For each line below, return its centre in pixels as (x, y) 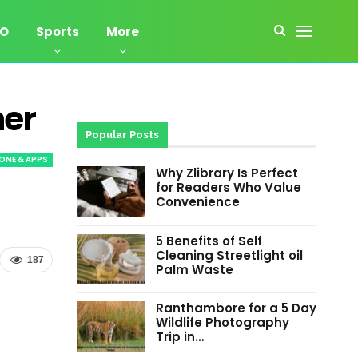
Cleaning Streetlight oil (229, 255)
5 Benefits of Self (209, 241)
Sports (58, 32)
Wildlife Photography (222, 323)
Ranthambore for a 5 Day (236, 308)
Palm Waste (194, 269)
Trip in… (179, 337)
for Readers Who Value (228, 187)
